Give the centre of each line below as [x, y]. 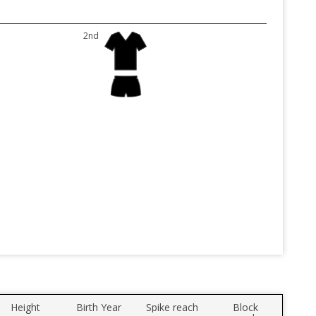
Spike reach [172, 308]
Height [25, 308]
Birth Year [99, 308]
